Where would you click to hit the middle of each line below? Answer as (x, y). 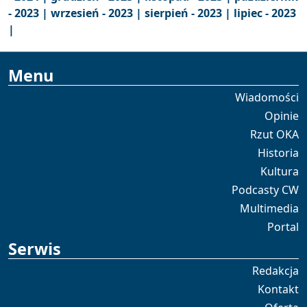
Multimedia (269, 208)
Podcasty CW (265, 190)
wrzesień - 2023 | (98, 13)
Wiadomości (267, 97)
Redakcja (275, 271)
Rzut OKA (274, 134)
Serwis (35, 249)
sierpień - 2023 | (189, 13)
